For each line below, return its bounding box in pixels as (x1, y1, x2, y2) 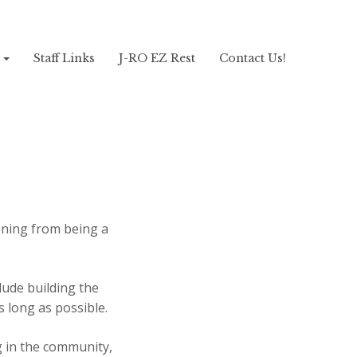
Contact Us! (219, 51, 286, 65)
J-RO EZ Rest (119, 51, 195, 65)
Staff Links (33, 51, 95, 65)
